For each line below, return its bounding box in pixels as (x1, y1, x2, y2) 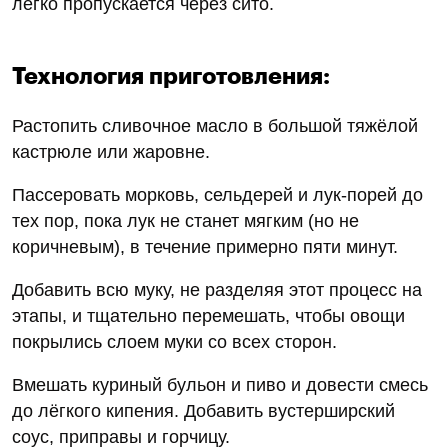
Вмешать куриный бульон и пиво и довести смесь (12, 374, 428, 395)
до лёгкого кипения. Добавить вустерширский (12, 400, 395, 421)
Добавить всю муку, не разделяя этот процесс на (12, 279, 422, 300)
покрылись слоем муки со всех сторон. (12, 331, 337, 352)
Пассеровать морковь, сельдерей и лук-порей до (12, 184, 423, 205)
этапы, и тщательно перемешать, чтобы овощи (12, 305, 405, 326)
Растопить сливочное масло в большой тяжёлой (12, 115, 418, 136)
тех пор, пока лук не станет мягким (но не (12, 210, 359, 231)
